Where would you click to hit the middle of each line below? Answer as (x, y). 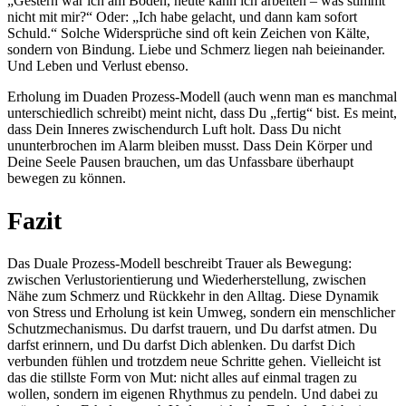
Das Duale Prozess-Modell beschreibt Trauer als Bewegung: (179, 264)
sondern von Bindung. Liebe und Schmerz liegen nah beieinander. (196, 49)
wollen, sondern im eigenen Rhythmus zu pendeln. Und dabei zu (193, 394)
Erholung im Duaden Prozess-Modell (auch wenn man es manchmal (202, 96)
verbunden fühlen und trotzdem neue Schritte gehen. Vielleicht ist (194, 362)
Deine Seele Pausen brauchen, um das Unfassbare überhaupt (180, 161)
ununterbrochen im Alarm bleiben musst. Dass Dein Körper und (190, 145)
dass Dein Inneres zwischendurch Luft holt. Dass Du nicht (174, 129)
